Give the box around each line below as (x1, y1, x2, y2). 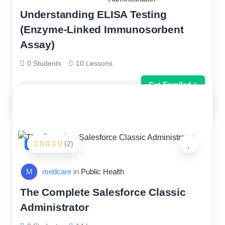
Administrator (20, 201, 89, 213)
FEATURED (30, 142, 60, 147)
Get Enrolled (149, 80, 191, 88)
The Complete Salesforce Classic (20, 186, 186, 198)
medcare (42, 167, 71, 176)
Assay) (20, 39, 55, 50)
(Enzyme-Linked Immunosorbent (20, 24, 184, 35)
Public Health (81, 167, 124, 176)
